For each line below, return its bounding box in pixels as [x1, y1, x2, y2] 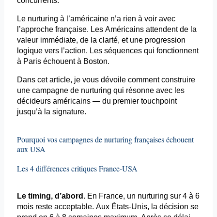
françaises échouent [132, 134, 194, 145]
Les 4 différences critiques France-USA [16, 163, 138, 174]
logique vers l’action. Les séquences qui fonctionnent [16, 46, 199, 55]
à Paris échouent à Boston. [16, 57, 109, 66]
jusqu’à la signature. [16, 108, 86, 116]
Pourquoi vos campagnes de [16, 134, 104, 145]
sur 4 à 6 [168, 192, 200, 201]
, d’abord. [50, 192, 85, 201]
